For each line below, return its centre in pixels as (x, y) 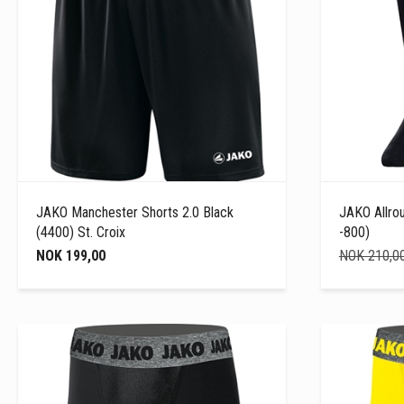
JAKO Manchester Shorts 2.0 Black (135, 212)
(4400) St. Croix (81, 232)
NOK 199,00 (71, 255)
